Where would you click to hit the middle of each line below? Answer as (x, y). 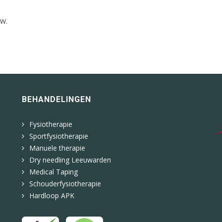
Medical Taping (54, 172)
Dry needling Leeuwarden (70, 160)
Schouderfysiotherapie (65, 184)
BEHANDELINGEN (56, 99)
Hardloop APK (52, 195)
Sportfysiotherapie (59, 136)
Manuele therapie (57, 148)
